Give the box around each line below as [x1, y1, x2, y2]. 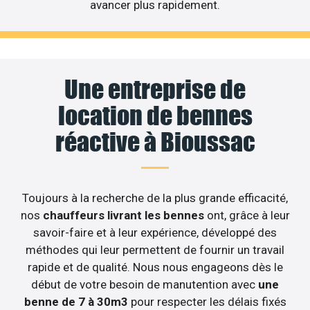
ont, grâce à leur [203, 208, 290, 222]
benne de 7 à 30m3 [24, 294, 128, 309]
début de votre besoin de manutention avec [31, 277, 258, 291]
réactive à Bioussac [55, 126, 255, 157]
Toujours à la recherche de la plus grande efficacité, [22, 190, 288, 205]
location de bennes [57, 100, 253, 131]
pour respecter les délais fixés [127, 294, 286, 309]
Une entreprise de [64, 73, 246, 104]
